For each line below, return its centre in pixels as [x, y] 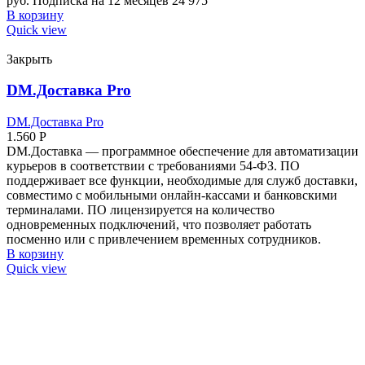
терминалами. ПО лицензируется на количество [141, 210]
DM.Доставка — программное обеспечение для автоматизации [182, 152]
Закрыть [29, 59]
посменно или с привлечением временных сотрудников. [164, 240]
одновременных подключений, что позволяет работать [159, 225]
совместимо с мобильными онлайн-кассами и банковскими [172, 196]
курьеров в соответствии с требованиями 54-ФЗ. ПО [153, 166]
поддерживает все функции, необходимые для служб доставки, [182, 181]
